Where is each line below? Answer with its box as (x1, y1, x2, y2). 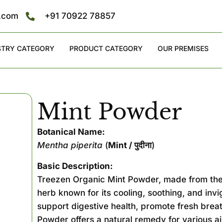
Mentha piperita (37, 140, 103, 151)
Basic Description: (37, 161, 113, 171)
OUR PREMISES (157, 44, 209, 53)
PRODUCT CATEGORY (69, 44, 143, 53)
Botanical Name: (37, 127, 106, 137)
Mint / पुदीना (108, 140, 152, 151)
